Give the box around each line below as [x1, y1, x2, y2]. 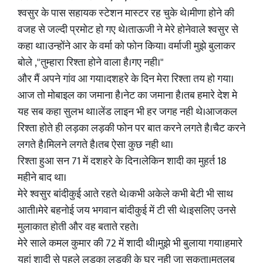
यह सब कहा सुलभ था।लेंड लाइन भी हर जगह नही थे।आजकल [18, 103, 237, 121]
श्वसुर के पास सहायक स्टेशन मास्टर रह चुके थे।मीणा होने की [18, 5, 234, 22]
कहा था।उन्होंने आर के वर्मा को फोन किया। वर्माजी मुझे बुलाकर [18, 38, 235, 55]
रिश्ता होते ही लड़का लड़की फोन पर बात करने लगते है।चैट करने [18, 120, 245, 137]
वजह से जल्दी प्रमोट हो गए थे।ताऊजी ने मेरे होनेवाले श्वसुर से [18, 21, 238, 39]
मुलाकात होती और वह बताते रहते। [18, 218, 139, 236]
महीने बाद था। [18, 169, 66, 187]
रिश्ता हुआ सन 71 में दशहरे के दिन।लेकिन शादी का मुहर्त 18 [18, 153, 226, 170]
